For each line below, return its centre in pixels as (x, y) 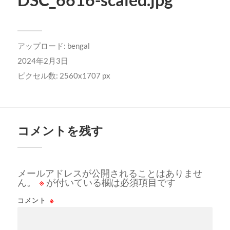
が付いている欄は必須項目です (110, 182)
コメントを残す (60, 130)
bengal (78, 45)
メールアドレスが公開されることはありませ (110, 173)
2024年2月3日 (43, 60)
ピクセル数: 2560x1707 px (64, 75)
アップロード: (42, 45)
